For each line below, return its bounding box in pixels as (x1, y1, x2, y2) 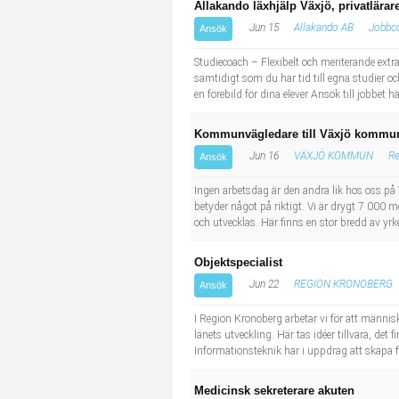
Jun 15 (247, 21, 279, 34)
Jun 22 (247, 278, 279, 290)
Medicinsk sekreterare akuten (194, 384, 354, 397)
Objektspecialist (194, 256, 282, 269)
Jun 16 (247, 150, 279, 162)
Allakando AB (294, 21, 354, 34)
